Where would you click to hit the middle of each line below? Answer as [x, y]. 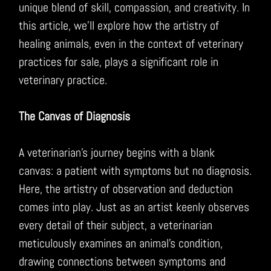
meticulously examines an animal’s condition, [121, 243]
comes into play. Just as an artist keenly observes [134, 207]
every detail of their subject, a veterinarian [116, 225]
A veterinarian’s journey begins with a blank [117, 152]
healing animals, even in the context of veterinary [131, 43]
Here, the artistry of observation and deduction [126, 188]
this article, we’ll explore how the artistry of [119, 25]
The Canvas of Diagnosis [75, 116]
